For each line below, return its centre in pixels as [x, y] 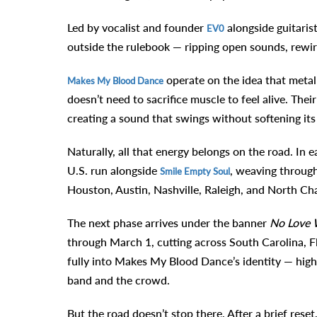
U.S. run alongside [113, 171]
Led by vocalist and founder [137, 28]
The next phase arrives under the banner [168, 223]
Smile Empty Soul [195, 172]
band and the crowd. [118, 280]
